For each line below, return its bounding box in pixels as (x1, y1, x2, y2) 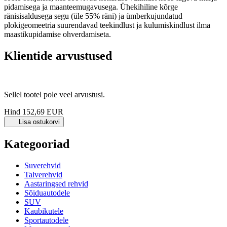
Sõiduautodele (24, 188, 70, 197)
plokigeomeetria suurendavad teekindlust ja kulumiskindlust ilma (4, 20, 210, 29)
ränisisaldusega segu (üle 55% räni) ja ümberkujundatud (4, 11, 182, 20)
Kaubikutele (24, 206, 63, 215)
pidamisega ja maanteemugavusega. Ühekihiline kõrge (4, 2, 178, 11)
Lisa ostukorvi (18, 118, 60, 126)
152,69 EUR (22, 107, 63, 116)
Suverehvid (24, 161, 61, 170)
